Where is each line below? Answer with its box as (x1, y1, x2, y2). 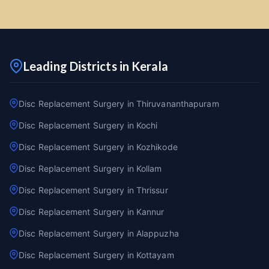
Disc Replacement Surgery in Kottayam (19, 250, 174, 261)
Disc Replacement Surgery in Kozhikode (19, 142, 178, 153)
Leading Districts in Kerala (23, 59, 168, 74)
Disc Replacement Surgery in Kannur (19, 207, 165, 217)
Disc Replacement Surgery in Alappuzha (19, 228, 179, 239)
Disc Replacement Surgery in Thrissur (19, 185, 168, 196)
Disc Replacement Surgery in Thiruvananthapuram (19, 98, 219, 109)
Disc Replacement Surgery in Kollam (19, 163, 162, 174)
